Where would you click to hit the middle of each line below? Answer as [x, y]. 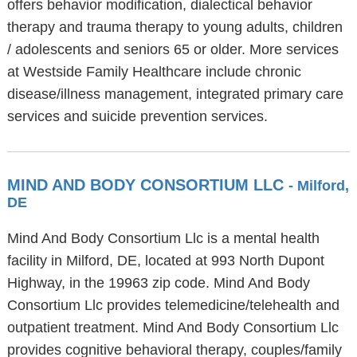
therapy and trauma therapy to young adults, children [175, 27]
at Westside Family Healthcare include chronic [154, 72]
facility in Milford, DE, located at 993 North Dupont [165, 261]
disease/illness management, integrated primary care [175, 94]
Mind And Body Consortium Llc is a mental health [163, 238]
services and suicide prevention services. [137, 116]
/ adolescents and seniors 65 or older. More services [173, 49]
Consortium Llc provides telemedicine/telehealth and [173, 305]
